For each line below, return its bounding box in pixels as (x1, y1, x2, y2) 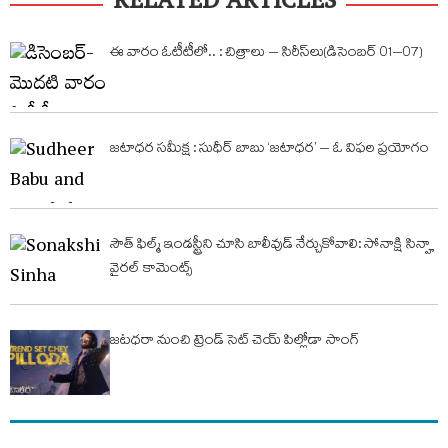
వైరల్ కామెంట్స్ (110, 258, 193, 282)
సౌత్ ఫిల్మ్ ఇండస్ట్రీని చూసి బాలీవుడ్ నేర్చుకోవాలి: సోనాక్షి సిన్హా (110, 234, 434, 258)
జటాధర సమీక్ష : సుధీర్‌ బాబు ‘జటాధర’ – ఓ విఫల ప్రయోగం (110, 138, 429, 162)
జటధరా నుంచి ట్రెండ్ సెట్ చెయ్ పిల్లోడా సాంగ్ (110, 330, 359, 354)
